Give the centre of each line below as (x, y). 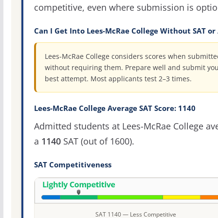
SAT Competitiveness (73, 164)
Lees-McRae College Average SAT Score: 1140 (115, 108)
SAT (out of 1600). (97, 141)
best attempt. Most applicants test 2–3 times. (118, 78)
